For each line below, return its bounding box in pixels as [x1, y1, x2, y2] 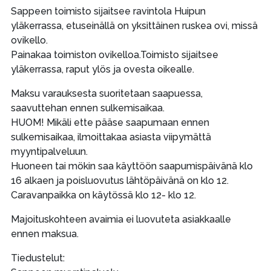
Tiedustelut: [10, 252, 65, 264]
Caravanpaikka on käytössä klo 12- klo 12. [10, 189, 196, 201]
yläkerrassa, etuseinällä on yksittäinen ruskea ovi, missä [10, 20, 258, 31]
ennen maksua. [10, 228, 79, 240]
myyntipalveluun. [10, 146, 88, 157]
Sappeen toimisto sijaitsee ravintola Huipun [10, 5, 206, 17]
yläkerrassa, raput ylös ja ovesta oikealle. [10, 64, 194, 75]
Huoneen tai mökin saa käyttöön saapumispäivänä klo [10, 160, 253, 172]
